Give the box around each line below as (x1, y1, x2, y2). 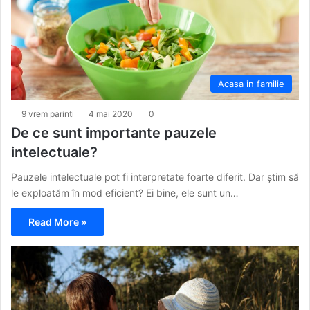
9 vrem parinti (21, 109, 74, 120)
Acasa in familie (218, 78, 284, 90)
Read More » (28, 216, 86, 228)
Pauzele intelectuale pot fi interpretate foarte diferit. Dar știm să (11, 171, 299, 183)
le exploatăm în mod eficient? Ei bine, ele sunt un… (11, 187, 239, 199)
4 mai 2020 (89, 109, 133, 120)
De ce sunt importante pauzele (11, 125, 217, 142)
